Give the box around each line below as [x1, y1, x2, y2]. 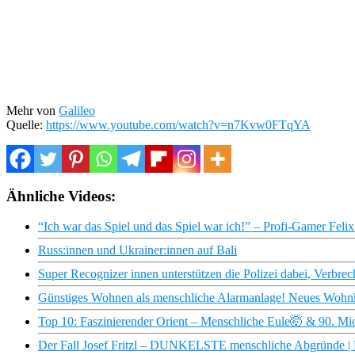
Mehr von [6, 103, 59, 117]
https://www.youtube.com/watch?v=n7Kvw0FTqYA [46, 117, 311, 132]
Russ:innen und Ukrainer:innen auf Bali [38, 243, 237, 258]
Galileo [59, 103, 95, 117]
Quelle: [6, 117, 46, 132]
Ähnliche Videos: [6, 187, 116, 204]
